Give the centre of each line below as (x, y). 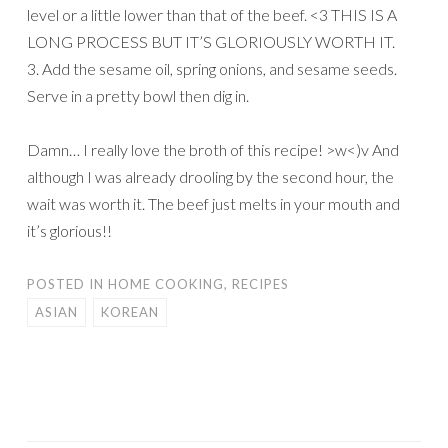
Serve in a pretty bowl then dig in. (138, 95)
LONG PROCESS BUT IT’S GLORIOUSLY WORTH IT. (211, 41)
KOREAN (130, 311)
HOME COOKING (166, 283)
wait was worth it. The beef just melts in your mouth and (213, 203)
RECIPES (260, 283)
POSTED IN (67, 283)
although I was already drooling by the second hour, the (210, 176)
